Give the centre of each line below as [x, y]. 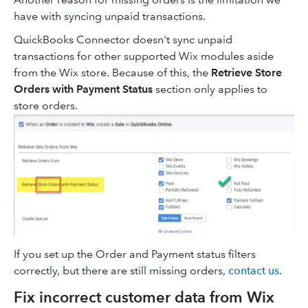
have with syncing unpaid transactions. [110, 16]
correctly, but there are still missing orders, [121, 271]
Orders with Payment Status [85, 89]
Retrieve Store [246, 73]
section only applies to [211, 89]
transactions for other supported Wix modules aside [144, 56]
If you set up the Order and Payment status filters [135, 254]
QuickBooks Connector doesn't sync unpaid [123, 40]
